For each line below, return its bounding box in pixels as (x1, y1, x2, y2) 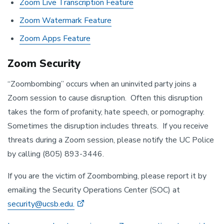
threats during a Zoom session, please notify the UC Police (7, 134, 214, 145)
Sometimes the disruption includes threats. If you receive (7, 120, 208, 131)
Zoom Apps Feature (19, 33, 90, 44)
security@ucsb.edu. (7, 198, 74, 209)
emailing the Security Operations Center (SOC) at (7, 184, 180, 195)
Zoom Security (7, 56, 80, 70)
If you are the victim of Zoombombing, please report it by (7, 170, 206, 181)
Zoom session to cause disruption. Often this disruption (7, 92, 202, 103)
